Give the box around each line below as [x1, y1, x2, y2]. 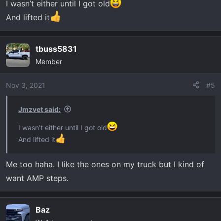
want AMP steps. [6, 173, 69, 183]
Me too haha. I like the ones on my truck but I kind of [6, 159, 204, 169]
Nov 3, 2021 [6, 80, 45, 89]
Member [36, 57, 62, 66]
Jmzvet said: [18, 105, 61, 113]
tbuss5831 [36, 43, 77, 54]
